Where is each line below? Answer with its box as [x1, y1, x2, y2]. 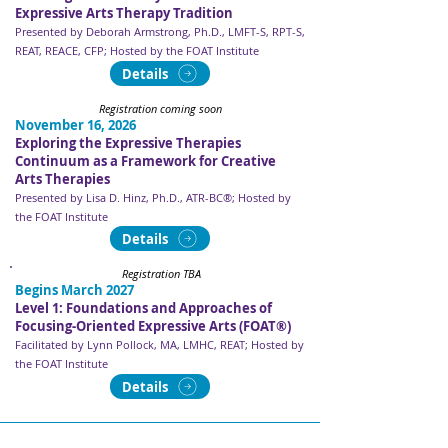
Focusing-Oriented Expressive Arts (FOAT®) [15, 317, 291, 335]
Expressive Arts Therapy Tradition [15, 4, 233, 22]
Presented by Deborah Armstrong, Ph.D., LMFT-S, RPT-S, [15, 24, 305, 39]
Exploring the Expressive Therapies [15, 134, 241, 152]
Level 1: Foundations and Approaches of [15, 299, 272, 317]
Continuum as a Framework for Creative [15, 152, 276, 170]
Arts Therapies [15, 170, 110, 188]
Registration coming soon [98, 101, 222, 116]
